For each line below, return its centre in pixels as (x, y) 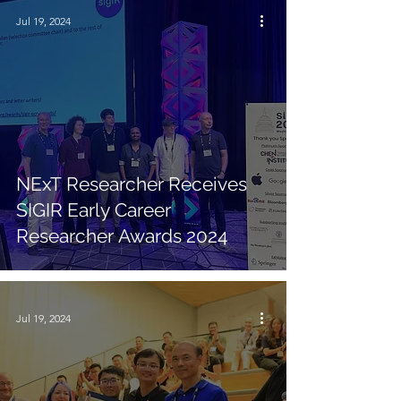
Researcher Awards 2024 (122, 236)
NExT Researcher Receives (132, 184)
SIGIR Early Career (94, 210)
